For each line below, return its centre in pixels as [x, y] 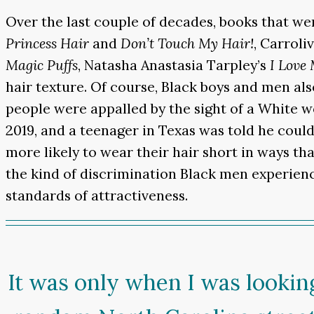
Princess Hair [47, 43]
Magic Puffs [42, 65]
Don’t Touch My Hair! [187, 43]
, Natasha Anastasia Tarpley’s [174, 65]
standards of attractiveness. [97, 196]
